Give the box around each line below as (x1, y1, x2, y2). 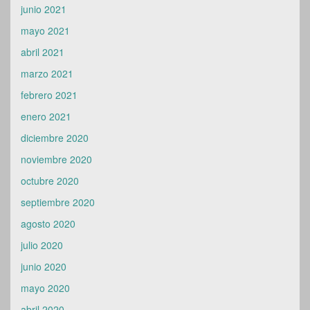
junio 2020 (21, 259, 66, 273)
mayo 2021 (21, 24, 70, 37)
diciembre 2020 (21, 131, 89, 145)
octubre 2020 (21, 174, 79, 188)
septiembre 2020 (21, 195, 95, 209)
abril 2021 (21, 45, 64, 59)
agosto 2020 (21, 217, 75, 230)
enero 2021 (21, 109, 71, 123)
